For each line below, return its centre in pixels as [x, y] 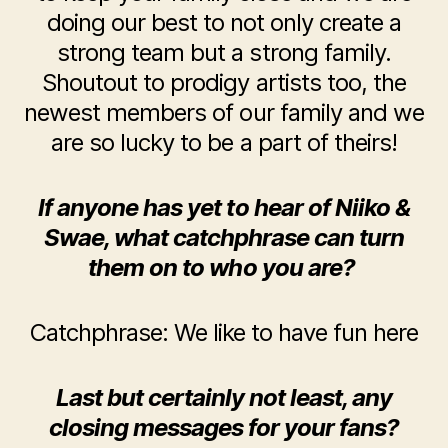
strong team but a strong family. [224, 52]
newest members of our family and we [224, 112]
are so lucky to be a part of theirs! [224, 142]
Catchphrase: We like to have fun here [224, 332]
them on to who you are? [224, 267]
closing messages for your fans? [224, 427]
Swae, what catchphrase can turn [224, 237]
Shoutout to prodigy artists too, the [224, 82]
